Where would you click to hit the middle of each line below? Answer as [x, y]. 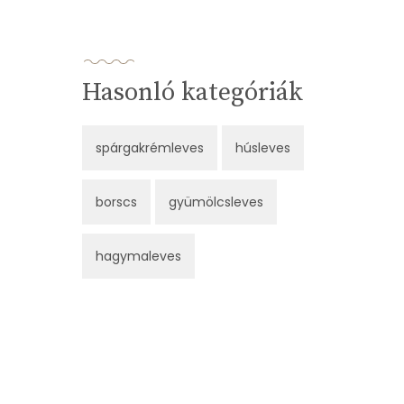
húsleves [263, 148]
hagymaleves [138, 257]
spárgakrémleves [150, 148]
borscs [116, 202]
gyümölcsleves [216, 202]
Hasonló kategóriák [193, 93]
